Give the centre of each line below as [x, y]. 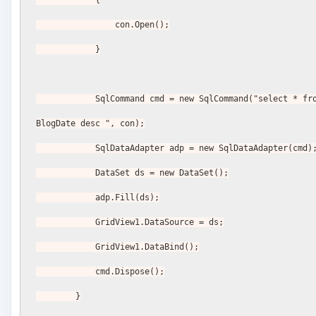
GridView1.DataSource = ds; [160, 222]
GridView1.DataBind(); [147, 247]
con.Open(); [142, 24]
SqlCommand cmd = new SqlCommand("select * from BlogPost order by [66, 98]
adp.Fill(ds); [128, 197]
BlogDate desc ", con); [91, 123]
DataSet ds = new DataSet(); [162, 172]
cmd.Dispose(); [130, 271]
